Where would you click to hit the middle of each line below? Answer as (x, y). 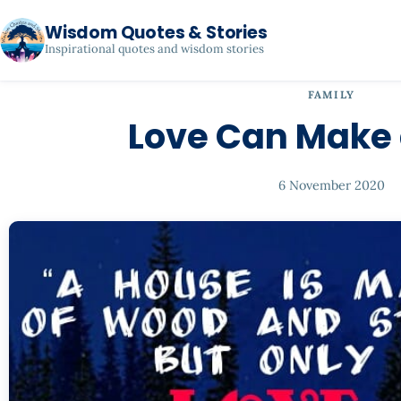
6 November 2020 (331, 185)
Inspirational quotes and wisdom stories (154, 49)
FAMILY (331, 94)
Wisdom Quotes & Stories (156, 33)
